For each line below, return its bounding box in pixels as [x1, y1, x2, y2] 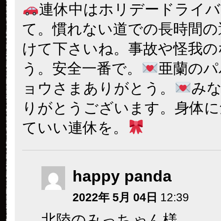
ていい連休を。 [22, 119, 128, 136]
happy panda [72, 167, 172, 185]
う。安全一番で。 [22, 60, 142, 76]
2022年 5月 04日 [72, 191, 160, 204]
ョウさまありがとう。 [22, 80, 175, 96]
